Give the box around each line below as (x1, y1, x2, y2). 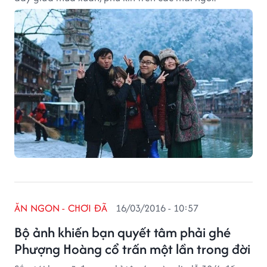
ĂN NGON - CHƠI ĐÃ (14, 201, 108, 215)
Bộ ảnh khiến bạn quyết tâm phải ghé (14, 222, 231, 242)
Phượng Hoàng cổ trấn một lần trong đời (14, 239, 250, 259)
